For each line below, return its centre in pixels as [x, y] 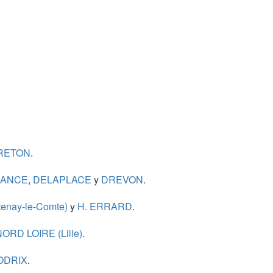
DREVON [121, 180]
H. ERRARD [104, 207]
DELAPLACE [61, 180]
